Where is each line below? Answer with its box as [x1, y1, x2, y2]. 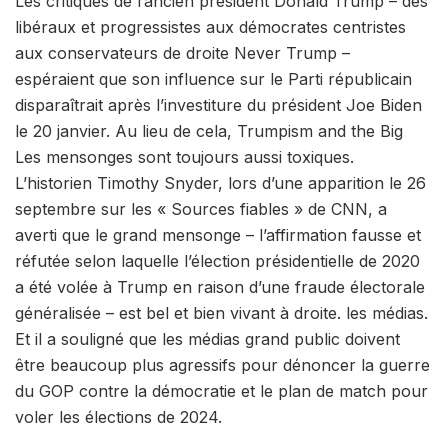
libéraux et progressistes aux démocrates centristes [15, 16, 406, 37]
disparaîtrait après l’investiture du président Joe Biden [15, 94, 422, 115]
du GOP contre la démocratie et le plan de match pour [15, 380, 428, 401]
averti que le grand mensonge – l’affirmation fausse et [15, 224, 421, 245]
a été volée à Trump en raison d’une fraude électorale [15, 276, 425, 297]
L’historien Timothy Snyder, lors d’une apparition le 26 [15, 172, 426, 193]
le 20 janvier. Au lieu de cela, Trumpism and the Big [15, 120, 403, 141]
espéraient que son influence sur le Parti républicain [15, 68, 412, 89]
